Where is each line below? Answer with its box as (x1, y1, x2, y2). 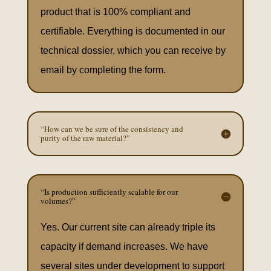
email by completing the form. (40, 65, 166, 75)
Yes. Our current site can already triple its (40, 222, 215, 232)
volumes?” (40, 195, 76, 206)
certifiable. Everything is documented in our (40, 26, 225, 36)
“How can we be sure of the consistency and (40, 123, 183, 134)
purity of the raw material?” (40, 132, 130, 143)
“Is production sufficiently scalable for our (40, 186, 178, 197)
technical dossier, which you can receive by (40, 45, 226, 56)
